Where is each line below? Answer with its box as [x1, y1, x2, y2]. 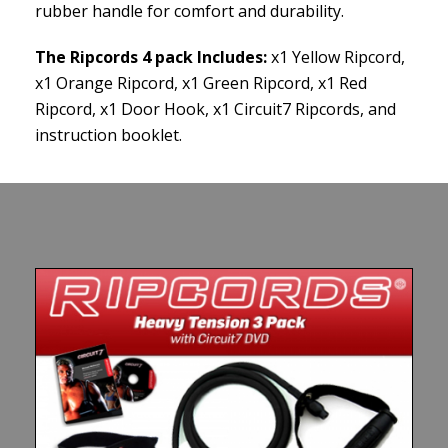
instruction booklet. [35, 124, 182, 147]
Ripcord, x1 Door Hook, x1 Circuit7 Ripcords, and [35, 98, 396, 121]
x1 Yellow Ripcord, [271, 46, 405, 69]
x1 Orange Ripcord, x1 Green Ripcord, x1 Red [35, 72, 367, 95]
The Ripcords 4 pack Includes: [35, 46, 271, 69]
